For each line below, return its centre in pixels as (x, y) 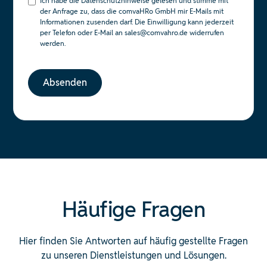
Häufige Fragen (133, 209)
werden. (53, 43)
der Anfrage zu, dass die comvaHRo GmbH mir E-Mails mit (132, 11)
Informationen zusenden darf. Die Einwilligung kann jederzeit (137, 21)
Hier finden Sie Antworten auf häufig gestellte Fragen (133, 241)
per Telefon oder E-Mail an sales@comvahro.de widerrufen (132, 32)
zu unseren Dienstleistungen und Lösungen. (133, 255)
